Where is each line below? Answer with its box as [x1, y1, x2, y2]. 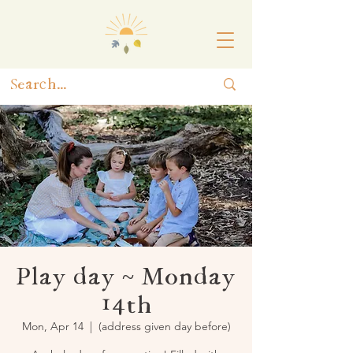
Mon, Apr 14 [21, 319, 84, 333]
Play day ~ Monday [16, 263, 236, 289]
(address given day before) [98, 319, 231, 333]
